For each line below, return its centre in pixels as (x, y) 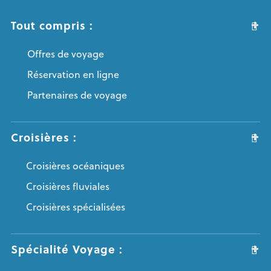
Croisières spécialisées (75, 207)
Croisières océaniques (75, 166)
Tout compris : (52, 26)
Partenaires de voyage (77, 95)
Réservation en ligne (73, 75)
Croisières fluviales (67, 187)
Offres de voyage (65, 54)
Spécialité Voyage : (67, 250)
